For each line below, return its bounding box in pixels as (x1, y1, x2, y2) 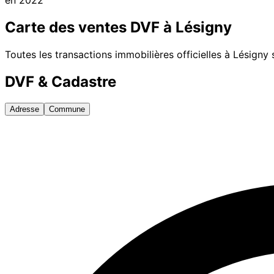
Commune (49, 105, 85, 114)
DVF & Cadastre (5, 72, 116, 91)
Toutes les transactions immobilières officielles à (5, 48, 233, 61)
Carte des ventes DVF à (5, 18, 176, 36)
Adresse (10, 105, 39, 114)
